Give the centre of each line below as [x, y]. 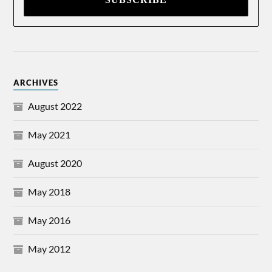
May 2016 [49, 220]
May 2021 [49, 134]
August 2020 [55, 163]
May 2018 [49, 191]
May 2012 [49, 248]
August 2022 [55, 106]
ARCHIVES [36, 82]
